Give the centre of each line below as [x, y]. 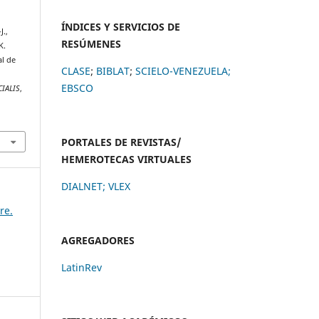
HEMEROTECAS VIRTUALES [126, 159]
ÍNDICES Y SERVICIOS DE [121, 26]
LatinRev [82, 267]
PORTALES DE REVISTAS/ [121, 142]
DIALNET [82, 186]
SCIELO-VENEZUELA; [183, 70]
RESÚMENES [91, 43]
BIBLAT [113, 70]
